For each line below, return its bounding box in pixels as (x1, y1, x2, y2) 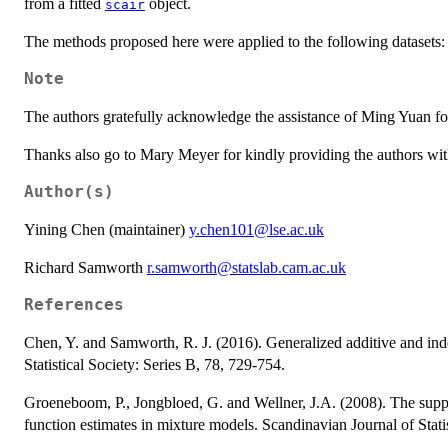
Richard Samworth (24, 258, 147, 276)
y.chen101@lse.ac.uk (189, 220, 324, 238)
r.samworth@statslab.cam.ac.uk (147, 258, 346, 276)
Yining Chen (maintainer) (24, 220, 189, 238)
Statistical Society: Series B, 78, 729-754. (24, 355, 285, 373)
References (24, 295, 124, 314)
